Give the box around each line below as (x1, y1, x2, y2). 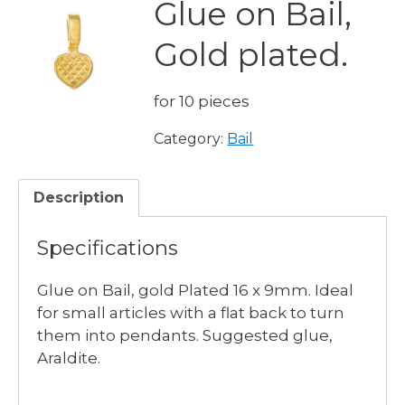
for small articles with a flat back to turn (37, 304, 344, 322)
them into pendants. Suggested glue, (37, 326, 333, 344)
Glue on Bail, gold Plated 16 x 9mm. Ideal (37, 281, 353, 299)
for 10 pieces (154, 92, 250, 110)
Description (33, 189, 124, 206)
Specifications (37, 235, 178, 260)
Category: (154, 130, 228, 147)
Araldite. (37, 349, 100, 367)
